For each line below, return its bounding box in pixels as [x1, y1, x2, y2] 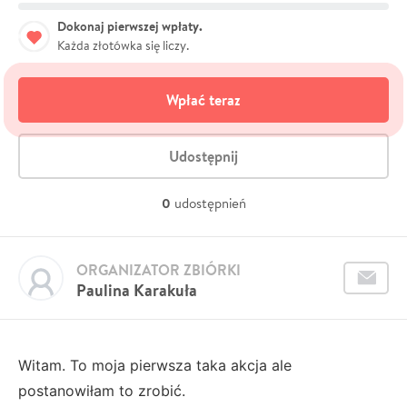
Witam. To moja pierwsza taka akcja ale [18, 355, 292, 374]
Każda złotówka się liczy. [57, 36, 189, 54]
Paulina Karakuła [76, 278, 197, 302]
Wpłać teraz [166, 89, 241, 110]
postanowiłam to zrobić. [18, 381, 185, 400]
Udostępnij [169, 145, 238, 166]
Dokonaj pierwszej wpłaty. [57, 16, 203, 35]
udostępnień [174, 194, 246, 212]
